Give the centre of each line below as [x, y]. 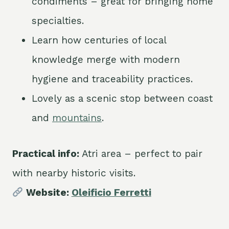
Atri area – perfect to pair [141, 154]
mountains [77, 118]
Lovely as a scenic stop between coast [122, 99]
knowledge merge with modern [106, 60]
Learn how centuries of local [99, 40]
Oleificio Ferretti [111, 193]
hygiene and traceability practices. [112, 79]
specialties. [58, 21]
